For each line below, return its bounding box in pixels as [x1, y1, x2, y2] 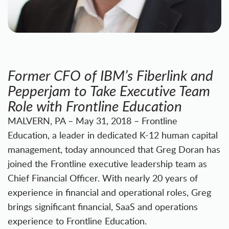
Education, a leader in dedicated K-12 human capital [8, 129, 218, 141]
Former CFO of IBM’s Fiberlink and [8, 65, 213, 85]
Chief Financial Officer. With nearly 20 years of [8, 172, 198, 184]
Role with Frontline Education [8, 96, 182, 116]
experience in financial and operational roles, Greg [8, 186, 211, 198]
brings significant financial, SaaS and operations [8, 200, 198, 213]
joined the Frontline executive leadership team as [8, 157, 207, 170]
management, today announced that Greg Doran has [8, 143, 220, 155]
